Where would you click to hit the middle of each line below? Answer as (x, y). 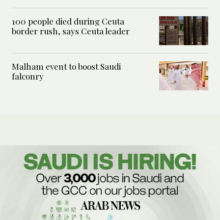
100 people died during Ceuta (68, 21)
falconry (28, 76)
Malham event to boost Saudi (66, 67)
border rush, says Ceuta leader (71, 31)
